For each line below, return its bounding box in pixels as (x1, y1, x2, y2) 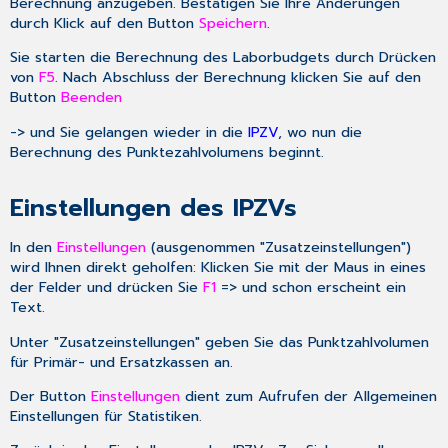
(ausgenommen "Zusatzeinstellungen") (146, 236, 412, 259)
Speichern (199, 12, 268, 35)
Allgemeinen (353, 384, 438, 407)
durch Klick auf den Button (10, 12, 200, 35)
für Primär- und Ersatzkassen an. (10, 350, 234, 373)
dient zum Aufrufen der (180, 384, 354, 407)
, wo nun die (278, 120, 363, 143)
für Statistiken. (99, 404, 203, 427)
